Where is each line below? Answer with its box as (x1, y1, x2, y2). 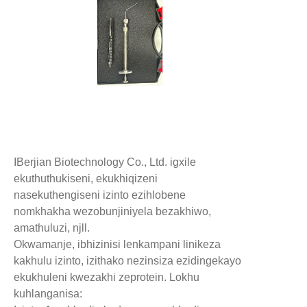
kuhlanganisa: (14, 288, 82, 299)
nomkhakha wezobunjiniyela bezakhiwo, (14, 206, 211, 217)
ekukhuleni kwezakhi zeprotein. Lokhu (14, 271, 199, 283)
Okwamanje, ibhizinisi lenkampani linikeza (14, 238, 221, 250)
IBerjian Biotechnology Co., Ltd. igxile (14, 156, 196, 168)
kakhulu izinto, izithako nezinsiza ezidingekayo (14, 255, 241, 267)
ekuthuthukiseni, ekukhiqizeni (14, 173, 158, 184)
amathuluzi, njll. (14, 222, 90, 234)
